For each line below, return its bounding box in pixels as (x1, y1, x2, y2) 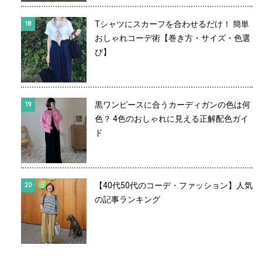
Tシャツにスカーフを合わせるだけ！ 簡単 (95, 19, 249, 29)
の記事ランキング (95, 195, 160, 205)
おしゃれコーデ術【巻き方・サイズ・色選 (95, 33, 250, 43)
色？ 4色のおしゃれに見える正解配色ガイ (95, 114, 249, 124)
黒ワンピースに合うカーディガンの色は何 (95, 100, 250, 110)
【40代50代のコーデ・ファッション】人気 (95, 181, 253, 191)
